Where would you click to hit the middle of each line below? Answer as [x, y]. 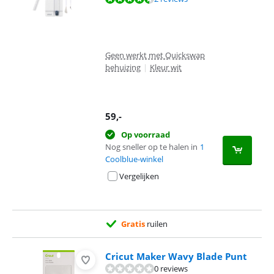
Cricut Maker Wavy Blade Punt [176, 256]
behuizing [123, 67]
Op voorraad [146, 135]
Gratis [133, 224]
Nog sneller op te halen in [151, 147]
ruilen [156, 224]
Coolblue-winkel [134, 159]
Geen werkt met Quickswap [155, 55]
